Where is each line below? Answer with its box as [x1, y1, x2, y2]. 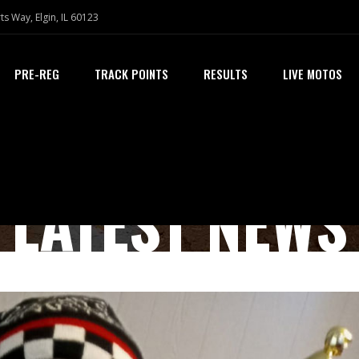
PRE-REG [14, 65, 59, 83]
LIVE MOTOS [282, 65, 342, 83]
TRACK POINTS [94, 65, 168, 83]
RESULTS [203, 65, 248, 83]
